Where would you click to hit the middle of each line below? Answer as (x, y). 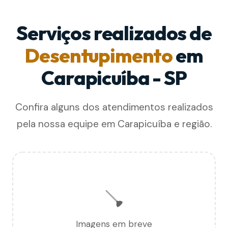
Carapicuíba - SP (114, 78)
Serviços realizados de (114, 33)
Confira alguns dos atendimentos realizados (114, 107)
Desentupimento (99, 55)
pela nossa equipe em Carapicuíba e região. (114, 124)
